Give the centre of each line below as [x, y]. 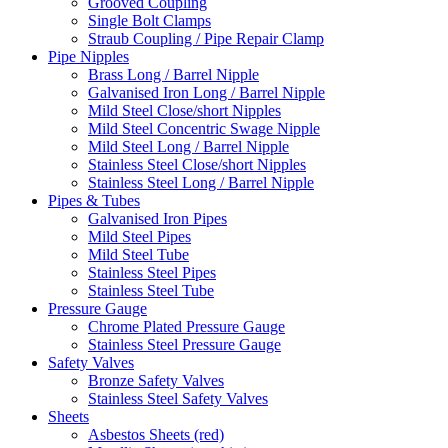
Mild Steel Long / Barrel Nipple [188, 147]
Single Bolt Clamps [149, 21]
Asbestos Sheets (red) [156, 435]
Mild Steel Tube [138, 255]
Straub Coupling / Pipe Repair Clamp [206, 39]
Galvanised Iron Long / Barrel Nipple [206, 93]
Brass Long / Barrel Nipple [173, 75]
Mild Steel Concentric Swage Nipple [204, 129]
